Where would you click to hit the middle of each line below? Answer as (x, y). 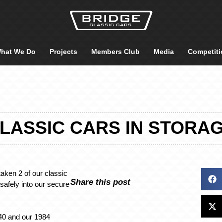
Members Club (115, 52)
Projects (63, 52)
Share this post (101, 182)
